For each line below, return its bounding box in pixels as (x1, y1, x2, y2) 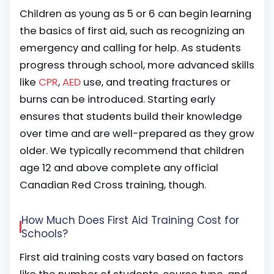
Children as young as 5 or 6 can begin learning (20, 7, 251, 21)
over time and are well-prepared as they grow (20, 127, 254, 141)
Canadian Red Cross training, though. (20, 178, 206, 192)
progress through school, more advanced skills (20, 58, 254, 72)
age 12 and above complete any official (20, 161, 218, 175)
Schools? (21, 226, 68, 241)
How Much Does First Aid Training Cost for (21, 213, 239, 228)
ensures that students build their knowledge (20, 109, 242, 124)
